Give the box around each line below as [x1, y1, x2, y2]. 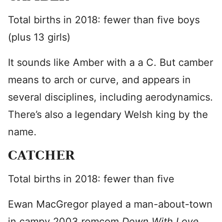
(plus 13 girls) [8, 31, 70, 43]
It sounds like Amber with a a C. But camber [8, 56, 213, 68]
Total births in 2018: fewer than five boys [8, 14, 200, 26]
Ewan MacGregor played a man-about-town [8, 198, 213, 210]
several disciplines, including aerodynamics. [8, 91, 213, 103]
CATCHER [8, 148, 75, 163]
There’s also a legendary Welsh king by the [8, 109, 208, 120]
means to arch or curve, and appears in [8, 74, 191, 86]
